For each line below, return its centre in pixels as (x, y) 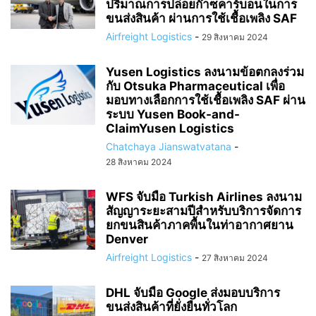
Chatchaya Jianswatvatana (169, 146)
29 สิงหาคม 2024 (235, 37)
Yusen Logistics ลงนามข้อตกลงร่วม (205, 72)
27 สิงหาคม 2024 (235, 258)
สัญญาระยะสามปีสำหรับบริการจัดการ (203, 211)
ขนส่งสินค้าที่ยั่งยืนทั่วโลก (171, 307)
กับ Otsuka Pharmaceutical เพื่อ (195, 86)
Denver (127, 239)
